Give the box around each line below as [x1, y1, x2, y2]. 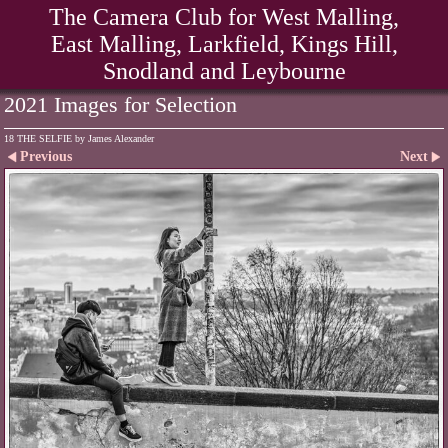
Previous [19, 149, 72, 164]
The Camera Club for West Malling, [49, 4, 399, 30]
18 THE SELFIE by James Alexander [4, 133, 154, 144]
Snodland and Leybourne [102, 58, 346, 84]
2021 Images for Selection [4, 93, 237, 117]
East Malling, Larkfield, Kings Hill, [50, 31, 398, 57]
